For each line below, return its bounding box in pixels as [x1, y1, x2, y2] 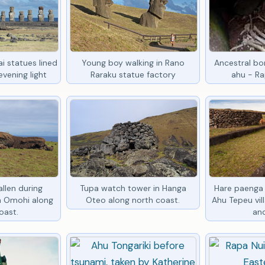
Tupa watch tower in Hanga [79, 182, 186, 193]
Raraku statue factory [90, 69, 176, 80]
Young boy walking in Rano [81, 57, 185, 68]
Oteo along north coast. [86, 194, 180, 205]
